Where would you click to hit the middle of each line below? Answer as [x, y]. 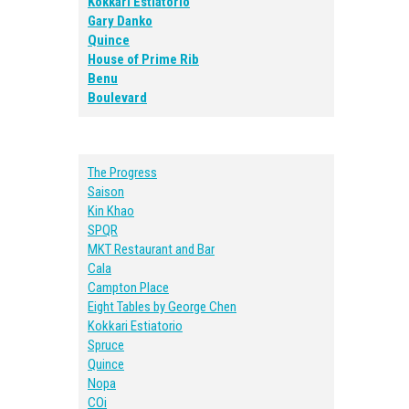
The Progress [122, 173]
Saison [106, 192]
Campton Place [128, 288]
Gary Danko [120, 21]
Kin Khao [111, 211]
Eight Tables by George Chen [162, 307]
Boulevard [117, 98]
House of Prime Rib [143, 59]
